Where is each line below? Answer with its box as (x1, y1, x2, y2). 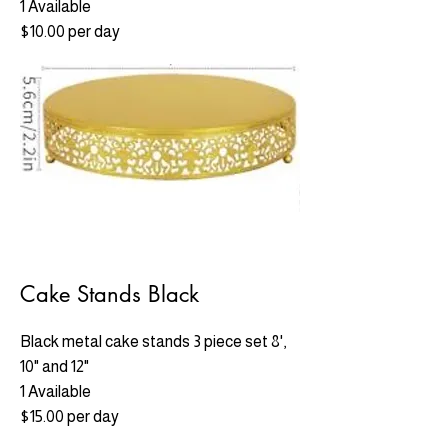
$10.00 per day (20, 23, 120, 40)
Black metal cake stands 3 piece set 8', (20, 333, 286, 350)
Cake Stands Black (20, 280, 199, 308)
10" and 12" (20, 358, 92, 375)
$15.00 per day (20, 408, 119, 425)
